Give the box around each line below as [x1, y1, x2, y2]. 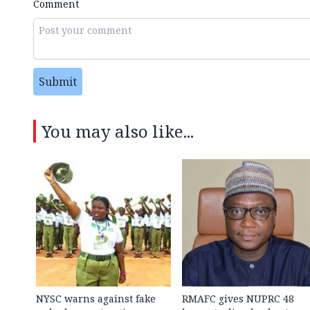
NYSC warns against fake [36, 291, 156, 305]
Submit [39, 73, 77, 89]
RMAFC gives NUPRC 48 [181, 291, 294, 305]
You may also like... [42, 119, 194, 143]
